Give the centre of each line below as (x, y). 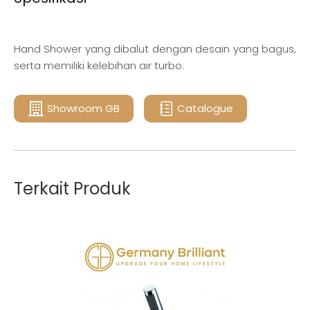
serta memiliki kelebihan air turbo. (99, 65)
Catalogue (205, 108)
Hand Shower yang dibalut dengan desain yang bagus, (155, 49)
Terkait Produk (72, 189)
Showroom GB (83, 108)
